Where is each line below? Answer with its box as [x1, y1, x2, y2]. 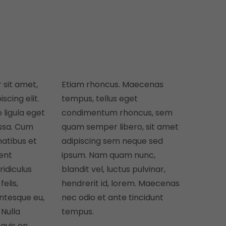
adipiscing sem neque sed [61, 135, 163, 147]
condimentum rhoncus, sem [61, 107, 173, 119]
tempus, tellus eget [61, 93, 138, 104]
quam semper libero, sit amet [61, 121, 179, 133]
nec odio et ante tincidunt [61, 192, 163, 203]
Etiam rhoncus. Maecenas [61, 79, 163, 90]
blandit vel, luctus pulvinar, [61, 163, 165, 175]
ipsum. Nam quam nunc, [61, 149, 155, 161]
